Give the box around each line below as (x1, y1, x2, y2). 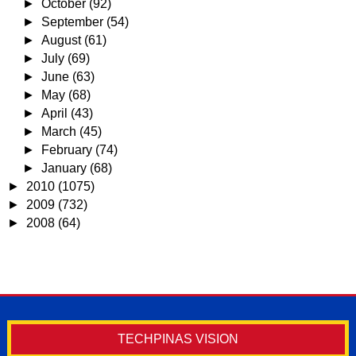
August (41, 33, 85, 47)
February (41, 143, 96, 157)
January (41, 161, 91, 175)
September (41, 15, 107, 29)
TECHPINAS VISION (117, 332, 238, 346)
